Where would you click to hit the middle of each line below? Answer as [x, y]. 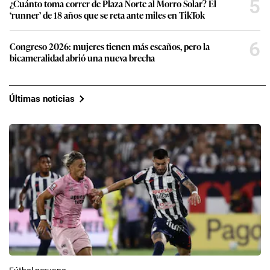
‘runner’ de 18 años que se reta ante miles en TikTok [107, 15]
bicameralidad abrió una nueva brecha [82, 58]
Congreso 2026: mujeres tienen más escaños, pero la [110, 46]
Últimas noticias [42, 99]
